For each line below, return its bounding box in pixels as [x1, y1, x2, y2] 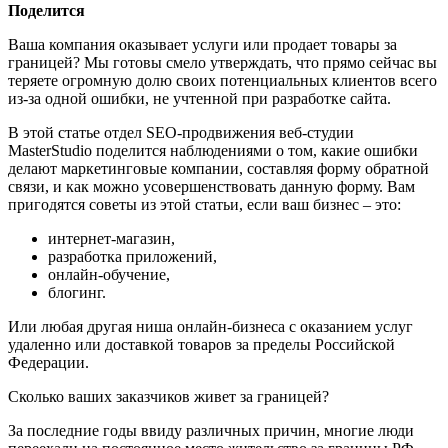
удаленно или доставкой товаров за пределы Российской [8, 335, 395, 353]
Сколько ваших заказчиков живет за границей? [8, 387, 333, 405]
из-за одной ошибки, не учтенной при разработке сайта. [8, 89, 395, 107]
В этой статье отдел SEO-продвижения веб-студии [8, 123, 354, 141]
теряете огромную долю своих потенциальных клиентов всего [8, 71, 437, 89]
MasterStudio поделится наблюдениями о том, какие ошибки [8, 141, 418, 159]
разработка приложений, [48, 247, 221, 265]
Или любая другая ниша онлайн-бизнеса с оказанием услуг [8, 317, 413, 335]
